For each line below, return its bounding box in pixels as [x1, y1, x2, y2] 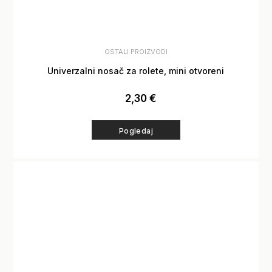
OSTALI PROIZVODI [104, 47, 168, 56]
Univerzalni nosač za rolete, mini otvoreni [47, 66, 225, 76]
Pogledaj [118, 126, 154, 135]
